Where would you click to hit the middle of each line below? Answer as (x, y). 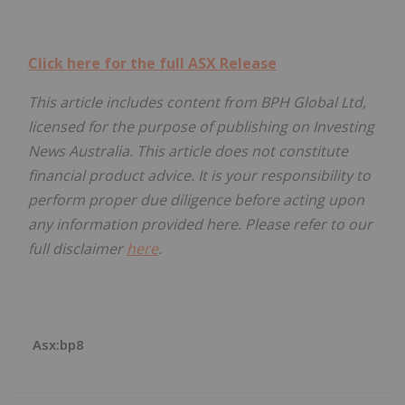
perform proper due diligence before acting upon (196, 199)
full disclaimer (77, 248)
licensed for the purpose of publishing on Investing (201, 126)
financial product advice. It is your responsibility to (199, 175)
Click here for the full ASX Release (152, 63)
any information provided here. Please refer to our (200, 224)
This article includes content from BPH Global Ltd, (197, 102)
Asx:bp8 (58, 344)
